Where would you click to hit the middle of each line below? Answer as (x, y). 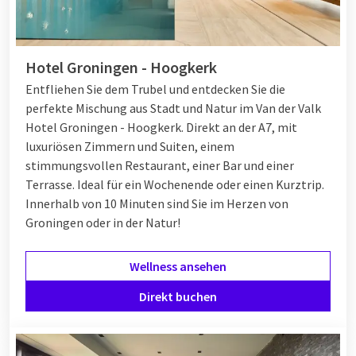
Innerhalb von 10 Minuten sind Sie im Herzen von (157, 203)
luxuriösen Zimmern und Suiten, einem (130, 146)
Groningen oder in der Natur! (103, 222)
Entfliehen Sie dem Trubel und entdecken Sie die (155, 89)
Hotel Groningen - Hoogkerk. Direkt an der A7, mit (161, 127)
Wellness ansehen (178, 266)
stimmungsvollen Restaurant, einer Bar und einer (160, 165)
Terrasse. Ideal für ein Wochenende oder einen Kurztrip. (175, 184)
